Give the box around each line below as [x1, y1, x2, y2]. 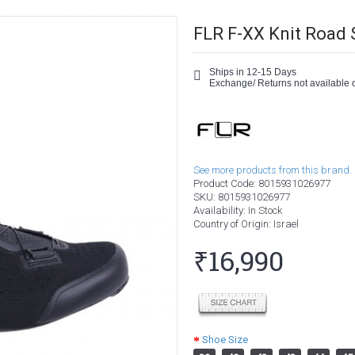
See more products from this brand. [193, 164, 352, 176]
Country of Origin [193, 218, 269, 230]
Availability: [193, 204, 248, 216]
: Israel [269, 218, 299, 230]
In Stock [248, 204, 282, 216]
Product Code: [193, 177, 258, 189]
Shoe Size [202, 334, 248, 345]
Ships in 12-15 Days [209, 67, 296, 78]
